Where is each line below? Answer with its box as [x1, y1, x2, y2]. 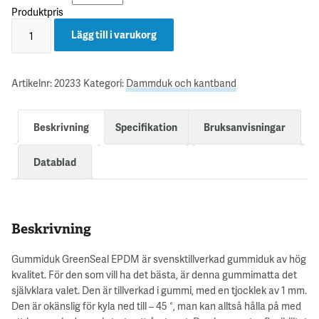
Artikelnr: [11, 75, 54, 90]
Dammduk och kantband [126, 75, 236, 90]
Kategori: [83, 75, 126, 90]
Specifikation [115, 120, 177, 134]
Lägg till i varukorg [71, 27, 157, 41]
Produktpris [11, 4, 63, 19]
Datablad [33, 155, 76, 169]
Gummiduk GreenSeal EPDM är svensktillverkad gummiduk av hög [11, 251, 306, 266]
